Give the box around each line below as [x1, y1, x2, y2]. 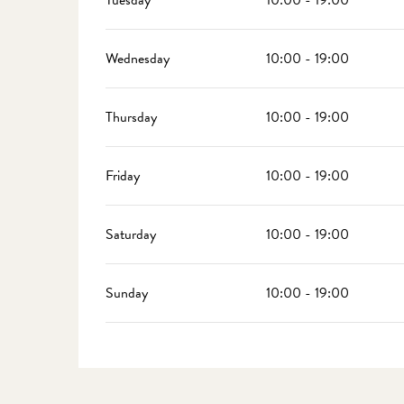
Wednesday [106, 48, 170, 69]
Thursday [106, 106, 158, 128]
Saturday [106, 224, 157, 245]
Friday [106, 165, 141, 187]
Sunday [106, 282, 149, 304]
